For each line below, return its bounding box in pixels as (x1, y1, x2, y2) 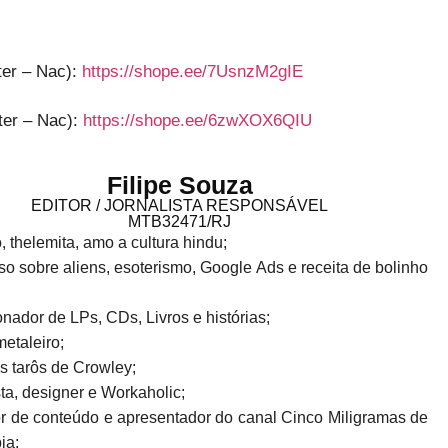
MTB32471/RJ (128, 212, 232, 230)
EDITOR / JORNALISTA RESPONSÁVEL (31, 196, 329, 214)
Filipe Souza (106, 170, 253, 199)
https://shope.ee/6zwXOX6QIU (83, 110, 312, 130)
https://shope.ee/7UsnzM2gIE (82, 61, 303, 81)
